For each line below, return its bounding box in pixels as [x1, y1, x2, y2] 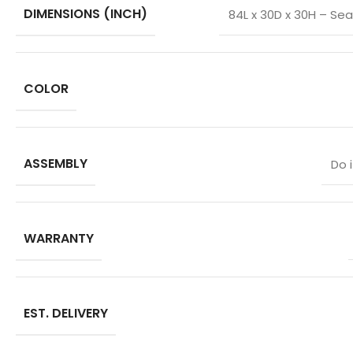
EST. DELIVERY [24, 303, 108, 322]
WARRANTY [24, 229, 94, 247]
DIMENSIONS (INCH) [24, 4, 147, 23]
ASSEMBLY [24, 154, 87, 173]
